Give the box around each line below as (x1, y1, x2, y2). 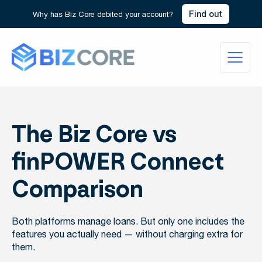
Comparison (12, 173, 143, 206)
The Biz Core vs (12, 118, 177, 151)
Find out (189, 8, 222, 20)
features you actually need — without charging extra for (12, 227, 243, 242)
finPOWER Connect (12, 145, 224, 178)
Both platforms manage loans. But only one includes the (12, 215, 244, 229)
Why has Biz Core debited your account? (33, 9, 173, 20)
